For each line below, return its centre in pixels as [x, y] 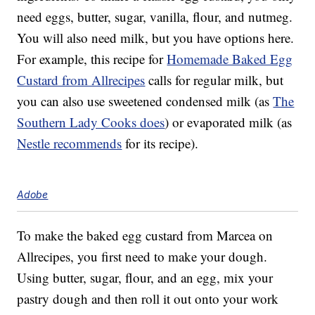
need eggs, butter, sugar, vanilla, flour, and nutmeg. [155, 17]
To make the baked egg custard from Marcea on [145, 236]
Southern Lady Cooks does [91, 122]
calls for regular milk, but [214, 80]
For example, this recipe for [92, 59]
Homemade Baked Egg [230, 59]
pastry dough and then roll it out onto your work [148, 299]
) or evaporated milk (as [229, 122]
